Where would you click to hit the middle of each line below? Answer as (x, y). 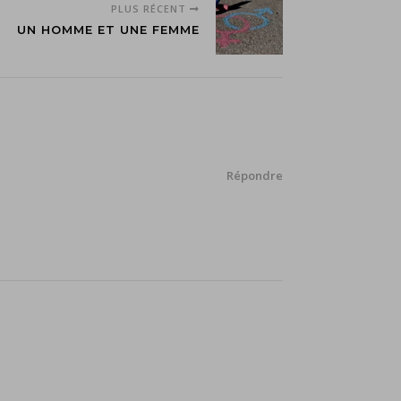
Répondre (255, 176)
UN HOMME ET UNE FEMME (108, 30)
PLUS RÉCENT (150, 9)
